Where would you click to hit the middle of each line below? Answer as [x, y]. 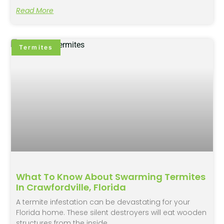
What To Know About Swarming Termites [111, 177]
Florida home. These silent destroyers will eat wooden [111, 213]
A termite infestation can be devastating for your [103, 202]
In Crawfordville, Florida [71, 187]
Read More [35, 10]
